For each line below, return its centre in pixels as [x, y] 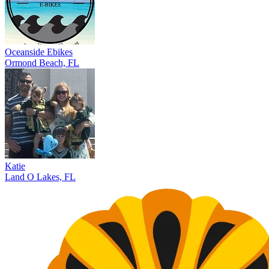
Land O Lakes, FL [40, 177]
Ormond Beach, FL [42, 63]
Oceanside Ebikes [39, 52]
